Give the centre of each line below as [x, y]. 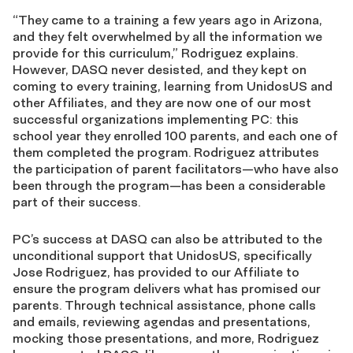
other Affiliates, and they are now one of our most [162, 103]
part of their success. [76, 202]
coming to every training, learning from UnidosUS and [173, 86]
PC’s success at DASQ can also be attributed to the [167, 239]
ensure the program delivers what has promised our [167, 289]
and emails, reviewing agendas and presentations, [162, 322]
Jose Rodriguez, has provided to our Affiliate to [156, 272]
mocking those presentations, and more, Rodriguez [166, 338]
